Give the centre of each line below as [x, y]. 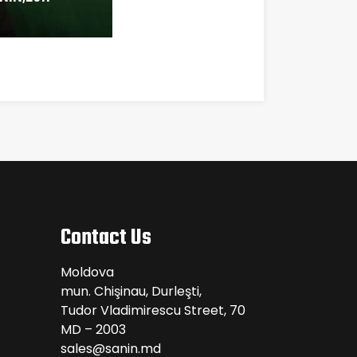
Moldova [87, 273]
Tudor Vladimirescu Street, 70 [153, 311]
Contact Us [106, 238]
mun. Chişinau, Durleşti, [131, 292]
